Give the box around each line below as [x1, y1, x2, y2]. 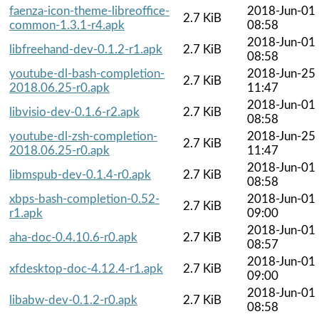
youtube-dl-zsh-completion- [9, 130, 157, 142]
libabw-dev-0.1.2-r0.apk [9, 293, 137, 306]
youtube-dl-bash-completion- [9, 67, 164, 80]
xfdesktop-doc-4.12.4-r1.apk [9, 262, 163, 275]
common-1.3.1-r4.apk [9, 19, 125, 31]
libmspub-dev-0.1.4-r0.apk [9, 168, 151, 181]
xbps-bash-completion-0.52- [9, 192, 159, 205]
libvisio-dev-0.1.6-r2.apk [9, 105, 140, 118]
